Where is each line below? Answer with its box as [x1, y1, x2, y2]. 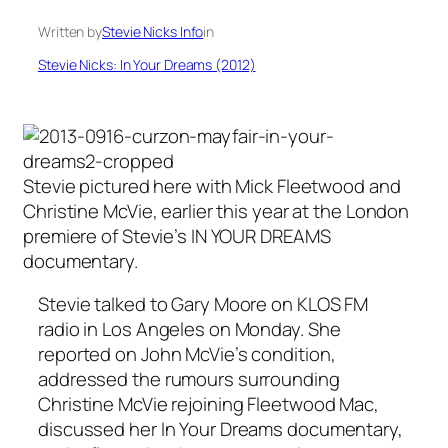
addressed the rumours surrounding [38, 366, 340, 393]
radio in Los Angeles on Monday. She [38, 316, 341, 343]
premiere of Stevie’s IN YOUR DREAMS [23, 222, 331, 249]
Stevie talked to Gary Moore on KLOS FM [38, 291, 369, 318]
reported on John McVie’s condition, [38, 341, 336, 368]
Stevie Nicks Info [102, 21, 204, 41]
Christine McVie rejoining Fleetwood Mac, [38, 391, 379, 418]
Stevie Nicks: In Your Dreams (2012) [38, 54, 256, 74]
